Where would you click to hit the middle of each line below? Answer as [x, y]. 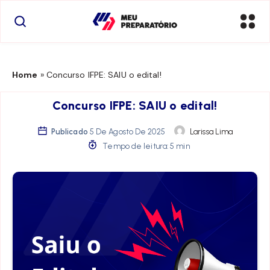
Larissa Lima [212, 131]
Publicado [69, 131]
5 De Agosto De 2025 [127, 131]
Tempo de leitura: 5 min [145, 146]
